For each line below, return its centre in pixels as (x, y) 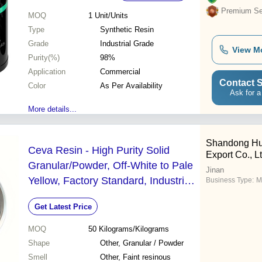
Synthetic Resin (127, 30)
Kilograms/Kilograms (134, 229)
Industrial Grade (127, 44)
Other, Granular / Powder (142, 243)
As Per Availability (131, 86)
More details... (52, 109)
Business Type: (230, 180)
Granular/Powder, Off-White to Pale (111, 166)
